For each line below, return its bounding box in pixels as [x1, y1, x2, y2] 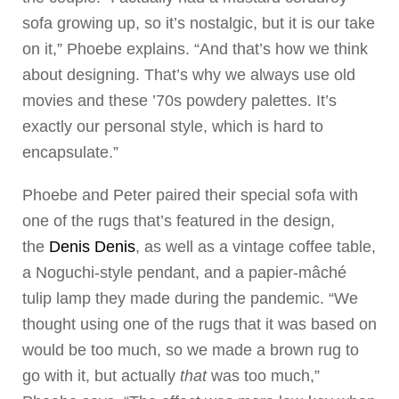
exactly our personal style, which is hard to [22, 118, 323, 135]
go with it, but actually [22, 367, 180, 386]
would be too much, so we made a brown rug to [22, 341, 359, 360]
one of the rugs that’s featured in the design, [22, 212, 335, 231]
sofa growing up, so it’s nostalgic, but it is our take [22, 14, 375, 32]
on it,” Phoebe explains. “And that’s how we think [22, 40, 368, 58]
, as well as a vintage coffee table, [135, 238, 376, 256]
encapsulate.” [22, 143, 118, 161]
